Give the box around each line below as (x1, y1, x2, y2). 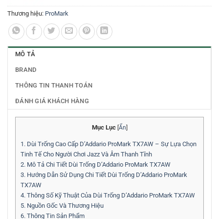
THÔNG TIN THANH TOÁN (15, 82, 93, 89)
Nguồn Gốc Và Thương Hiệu (25, 202, 104, 210)
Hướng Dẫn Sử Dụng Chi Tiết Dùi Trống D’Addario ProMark (25, 171, 187, 179)
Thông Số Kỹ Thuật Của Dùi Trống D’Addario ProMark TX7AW (25, 192, 195, 199)
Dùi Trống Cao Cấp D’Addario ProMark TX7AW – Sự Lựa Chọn (25, 140, 197, 148)
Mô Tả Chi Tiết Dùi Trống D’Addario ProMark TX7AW (25, 161, 171, 169)
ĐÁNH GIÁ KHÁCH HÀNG (15, 97, 89, 105)
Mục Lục (91, 124, 116, 131)
